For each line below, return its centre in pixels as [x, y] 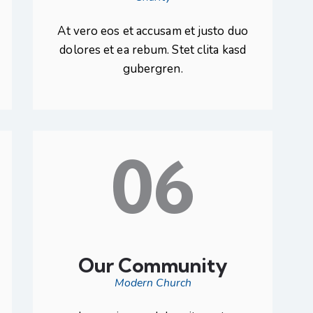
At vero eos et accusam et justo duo [153, 31]
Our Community [153, 265]
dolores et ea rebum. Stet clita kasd [153, 50]
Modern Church [153, 283]
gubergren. [153, 69]
